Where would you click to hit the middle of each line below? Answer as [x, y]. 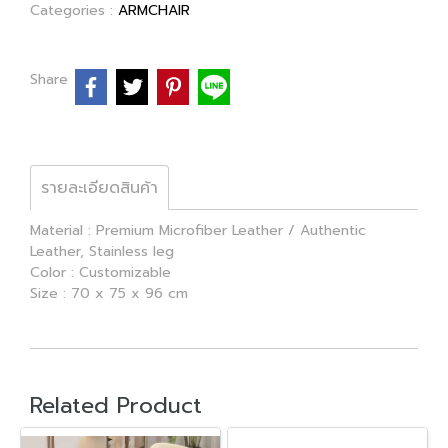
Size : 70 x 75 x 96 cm [109, 293]
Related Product [116, 405]
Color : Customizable [100, 272]
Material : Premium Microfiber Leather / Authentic [198, 230]
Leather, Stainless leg [102, 251]
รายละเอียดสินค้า [99, 187]
